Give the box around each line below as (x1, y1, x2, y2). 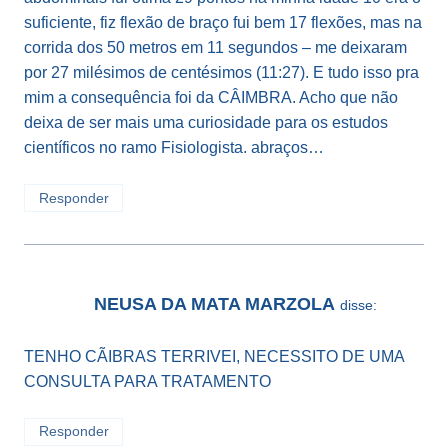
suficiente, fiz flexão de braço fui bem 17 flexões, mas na (24, 13, 422, 31)
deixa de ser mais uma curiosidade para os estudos (24, 113, 388, 131)
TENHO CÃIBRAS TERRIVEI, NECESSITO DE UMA (24, 347, 404, 365)
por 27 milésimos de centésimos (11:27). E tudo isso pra (24, 63, 419, 81)
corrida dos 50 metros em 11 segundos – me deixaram (24, 38, 407, 56)
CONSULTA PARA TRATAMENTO (24, 372, 271, 390)
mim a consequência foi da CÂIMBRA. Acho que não (24, 88, 398, 106)
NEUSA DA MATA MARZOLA (94, 294, 335, 315)
